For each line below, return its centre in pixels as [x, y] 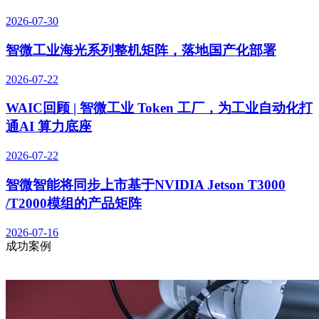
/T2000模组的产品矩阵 [74, 203]
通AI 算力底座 [49, 127]
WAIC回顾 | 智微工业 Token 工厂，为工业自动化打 [159, 108]
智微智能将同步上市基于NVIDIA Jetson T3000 [146, 184]
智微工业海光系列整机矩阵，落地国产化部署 [141, 50]
